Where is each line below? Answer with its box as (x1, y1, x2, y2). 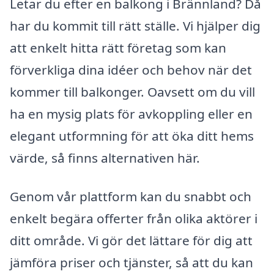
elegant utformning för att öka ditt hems (10, 127, 254, 144)
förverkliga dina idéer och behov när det (10, 61, 252, 78)
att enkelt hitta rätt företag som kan (10, 39, 226, 56)
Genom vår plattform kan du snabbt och (10, 188, 251, 206)
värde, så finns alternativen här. (10, 149, 200, 166)
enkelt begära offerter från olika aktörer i (10, 210, 257, 228)
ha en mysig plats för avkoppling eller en (10, 105, 253, 122)
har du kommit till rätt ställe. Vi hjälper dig (10, 17, 261, 34)
